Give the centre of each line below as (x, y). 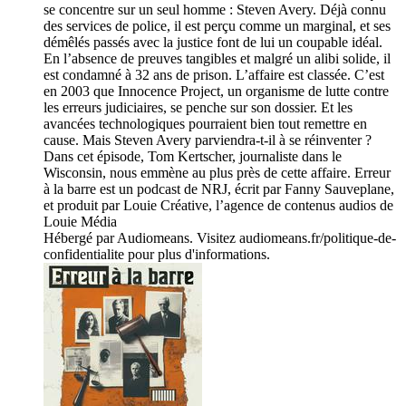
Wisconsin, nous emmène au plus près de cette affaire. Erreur (217, 173)
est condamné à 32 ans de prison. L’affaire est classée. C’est (214, 75)
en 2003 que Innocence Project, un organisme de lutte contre (216, 92)
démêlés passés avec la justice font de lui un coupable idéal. (213, 43)
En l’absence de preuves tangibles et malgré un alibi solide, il (217, 59)
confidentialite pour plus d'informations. (157, 255)
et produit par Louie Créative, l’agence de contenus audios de (218, 206)
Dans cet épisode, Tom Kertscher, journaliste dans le (193, 157)
